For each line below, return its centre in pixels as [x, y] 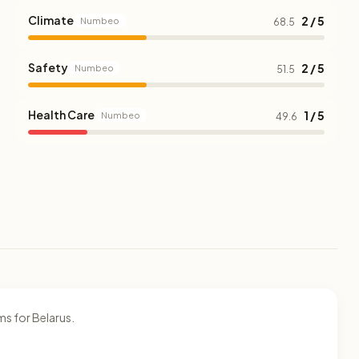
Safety [48, 67]
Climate [50, 20]
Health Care [61, 115]
